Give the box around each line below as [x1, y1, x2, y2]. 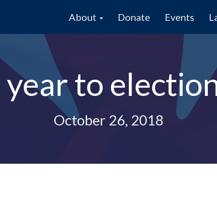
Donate [118, 11, 150, 23]
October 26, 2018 [53, 111, 164, 129]
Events [165, 11, 194, 23]
